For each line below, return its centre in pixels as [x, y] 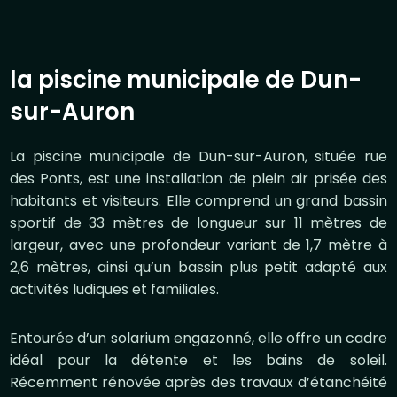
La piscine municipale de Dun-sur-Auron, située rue [198, 156]
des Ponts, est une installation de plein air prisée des [198, 179]
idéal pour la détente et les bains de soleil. [198, 360]
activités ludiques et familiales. [117, 289]
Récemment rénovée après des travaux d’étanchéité [198, 382]
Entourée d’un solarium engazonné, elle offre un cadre [198, 338]
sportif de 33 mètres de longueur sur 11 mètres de [198, 223]
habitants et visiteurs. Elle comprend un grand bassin [198, 201]
